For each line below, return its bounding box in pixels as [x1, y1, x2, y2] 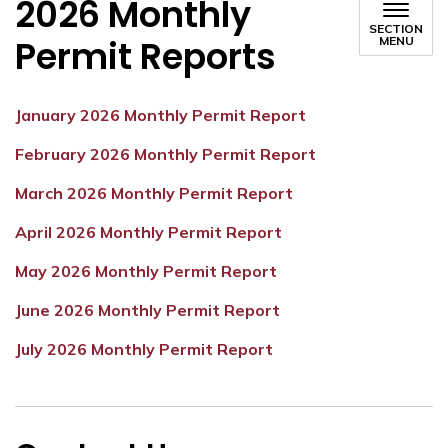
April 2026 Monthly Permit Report [15, 222, 282, 242]
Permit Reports [15, 32, 276, 81]
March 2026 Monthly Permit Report [15, 183, 293, 203]
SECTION [369, 21, 423, 36]
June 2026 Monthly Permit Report [15, 300, 280, 320]
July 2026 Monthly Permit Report [15, 339, 273, 359]
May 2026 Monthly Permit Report [15, 261, 277, 281]
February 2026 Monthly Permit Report [15, 144, 316, 164]
